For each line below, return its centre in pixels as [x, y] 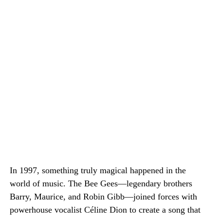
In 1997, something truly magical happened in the [98, 170]
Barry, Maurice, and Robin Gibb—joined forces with [103, 197]
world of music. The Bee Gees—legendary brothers [101, 183]
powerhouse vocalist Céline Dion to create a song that [105, 210]
